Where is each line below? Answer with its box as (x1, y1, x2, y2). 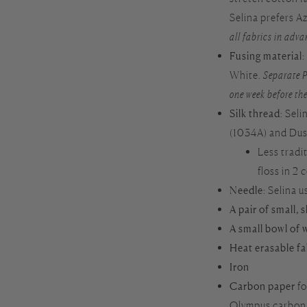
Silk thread (230, 106, 281, 120)
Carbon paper (230, 279, 296, 293)
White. (230, 68, 264, 82)
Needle (230, 183, 264, 197)
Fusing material (230, 49, 303, 62)
